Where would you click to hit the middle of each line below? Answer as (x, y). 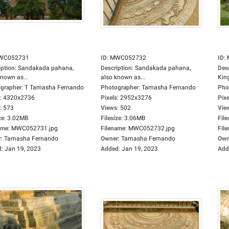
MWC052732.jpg (152, 128)
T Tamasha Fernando (54, 87)
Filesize (111, 118)
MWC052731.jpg (35, 128)
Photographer (120, 87)
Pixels (109, 98)
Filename (113, 128)
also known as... (123, 77)
